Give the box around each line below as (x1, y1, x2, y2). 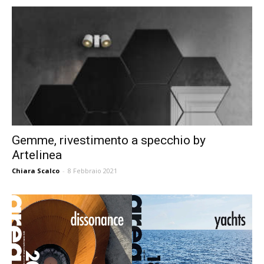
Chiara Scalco (12, 166, 60, 175)
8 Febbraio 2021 (68, 166, 117, 175)
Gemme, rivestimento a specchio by (12, 133, 206, 147)
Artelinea (12, 147, 62, 162)
